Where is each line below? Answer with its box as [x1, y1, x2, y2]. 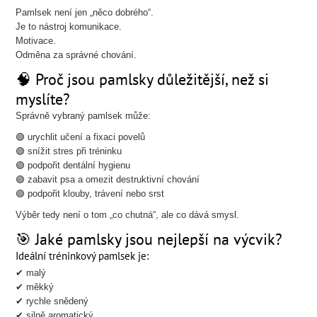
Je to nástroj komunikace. [16, 21, 122, 32]
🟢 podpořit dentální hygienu [16, 160, 131, 171]
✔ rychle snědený [16, 296, 89, 306]
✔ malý [16, 267, 47, 278]
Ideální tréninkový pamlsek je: [16, 249, 149, 263]
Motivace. [16, 35, 57, 46]
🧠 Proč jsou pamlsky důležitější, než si [16, 69, 270, 89]
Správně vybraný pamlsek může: [16, 110, 151, 121]
